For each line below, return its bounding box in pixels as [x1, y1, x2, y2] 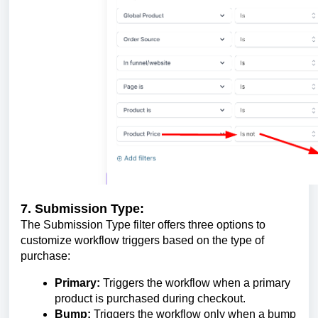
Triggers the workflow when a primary [100, 276, 290, 289]
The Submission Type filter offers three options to [21, 218, 265, 231]
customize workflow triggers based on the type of [21, 234, 264, 246]
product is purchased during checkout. [55, 292, 246, 305]
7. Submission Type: [21, 201, 144, 216]
